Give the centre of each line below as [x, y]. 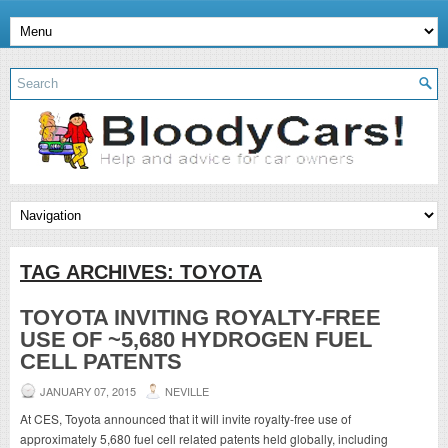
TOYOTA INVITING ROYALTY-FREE [200, 317]
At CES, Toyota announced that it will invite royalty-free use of [185, 418]
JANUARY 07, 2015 [88, 390]
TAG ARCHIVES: [100, 271]
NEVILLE [187, 390]
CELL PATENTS [101, 361]
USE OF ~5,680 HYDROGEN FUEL [196, 339]
